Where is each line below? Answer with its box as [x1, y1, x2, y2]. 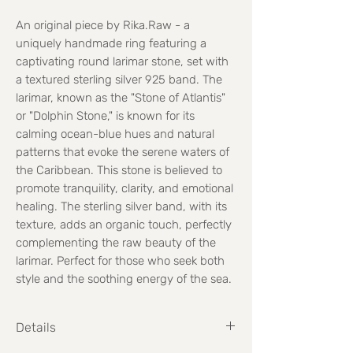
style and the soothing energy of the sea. [16, 271, 232, 286]
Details [16, 319, 56, 335]
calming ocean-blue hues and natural [16, 126, 214, 141]
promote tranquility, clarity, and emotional [16, 180, 233, 195]
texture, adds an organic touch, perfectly [16, 217, 232, 232]
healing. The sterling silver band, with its [16, 199, 227, 214]
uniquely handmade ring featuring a [16, 35, 206, 50]
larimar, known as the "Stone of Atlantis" [16, 90, 225, 105]
